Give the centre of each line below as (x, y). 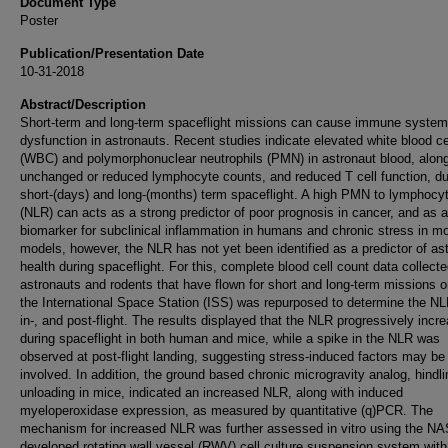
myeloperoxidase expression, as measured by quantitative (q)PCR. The (226, 410)
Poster (39, 20)
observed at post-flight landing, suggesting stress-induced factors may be (232, 356)
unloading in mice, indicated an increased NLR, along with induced (211, 392)
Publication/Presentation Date (112, 53)
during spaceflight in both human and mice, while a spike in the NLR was (230, 338)
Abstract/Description (83, 104)
